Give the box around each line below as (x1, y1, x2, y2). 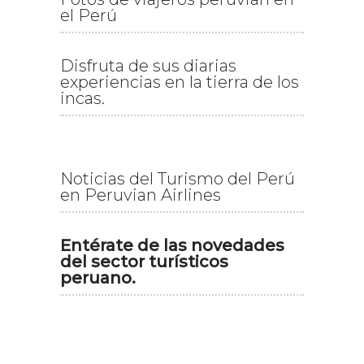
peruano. (60, 267, 136, 288)
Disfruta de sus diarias (60, 55, 236, 76)
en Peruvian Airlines (60, 184, 221, 205)
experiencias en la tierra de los (60, 71, 299, 92)
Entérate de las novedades (60, 235, 284, 255)
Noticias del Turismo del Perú (60, 168, 295, 188)
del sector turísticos (60, 251, 228, 271)
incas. (60, 88, 105, 108)
